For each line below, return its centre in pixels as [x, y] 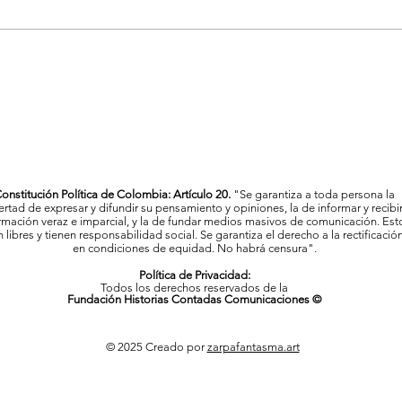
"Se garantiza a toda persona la [313, 195]
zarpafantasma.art [253, 347]
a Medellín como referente [168, 39]
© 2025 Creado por [156, 347]
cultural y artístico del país [165, 57]
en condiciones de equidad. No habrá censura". [194, 249]
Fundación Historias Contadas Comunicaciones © [194, 300]
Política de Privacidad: [194, 275]
